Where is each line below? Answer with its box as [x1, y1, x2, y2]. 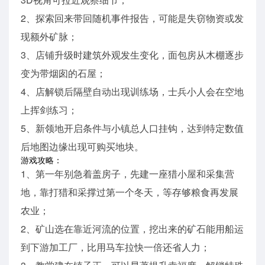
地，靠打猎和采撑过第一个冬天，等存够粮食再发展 [21, 185, 238, 199]
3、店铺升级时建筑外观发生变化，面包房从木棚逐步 [21, 48, 244, 62]
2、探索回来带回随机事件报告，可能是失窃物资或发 [21, 11, 244, 25]
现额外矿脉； [21, 30, 77, 44]
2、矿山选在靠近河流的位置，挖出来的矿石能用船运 [21, 222, 244, 236]
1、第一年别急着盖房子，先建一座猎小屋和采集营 [21, 167, 234, 181]
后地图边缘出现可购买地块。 [21, 140, 144, 154]
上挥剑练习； [21, 103, 77, 117]
